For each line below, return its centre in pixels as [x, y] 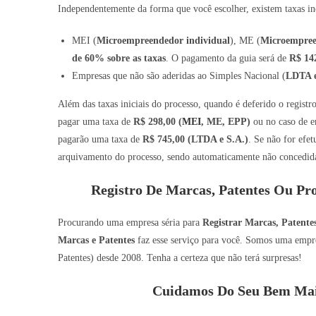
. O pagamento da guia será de [227, 58]
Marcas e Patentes [96, 240]
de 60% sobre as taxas [119, 58]
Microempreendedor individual [163, 40]
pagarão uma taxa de [100, 139]
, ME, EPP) [226, 121]
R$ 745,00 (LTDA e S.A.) [195, 139]
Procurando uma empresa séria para [130, 222]
